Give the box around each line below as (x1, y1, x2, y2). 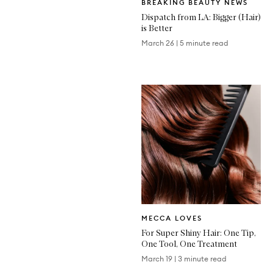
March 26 (141, 38, 174, 48)
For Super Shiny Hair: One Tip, (141, 227, 256, 239)
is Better (141, 23, 172, 34)
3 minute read (178, 254, 227, 264)
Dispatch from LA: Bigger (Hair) (141, 12, 261, 23)
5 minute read (180, 38, 229, 48)
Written (141, 204, 174, 216)
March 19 (141, 254, 172, 264)
